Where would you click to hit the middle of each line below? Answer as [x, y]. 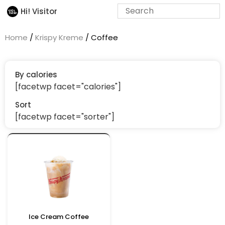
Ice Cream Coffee [59, 216]
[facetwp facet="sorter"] [65, 117]
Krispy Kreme [59, 37]
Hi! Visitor [39, 11]
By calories [36, 75]
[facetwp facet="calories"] [68, 87]
